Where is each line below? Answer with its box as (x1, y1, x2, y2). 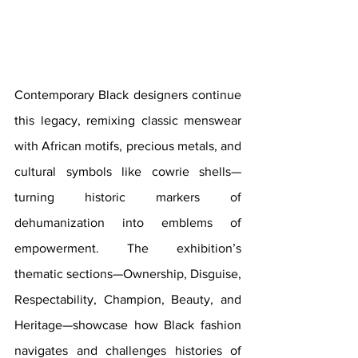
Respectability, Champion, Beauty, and (14, 292, 241, 307)
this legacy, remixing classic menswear (14, 113, 241, 128)
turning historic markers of (14, 190, 241, 205)
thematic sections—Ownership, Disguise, (14, 267, 241, 281)
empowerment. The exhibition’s (14, 241, 241, 256)
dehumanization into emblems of (14, 216, 241, 230)
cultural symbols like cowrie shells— (14, 165, 241, 179)
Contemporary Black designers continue (14, 88, 241, 102)
